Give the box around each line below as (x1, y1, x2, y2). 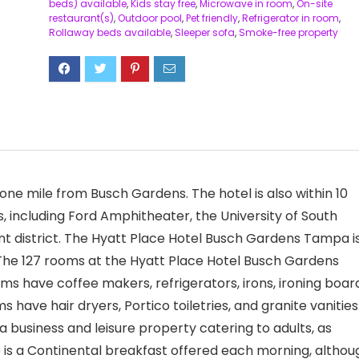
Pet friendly (185, 11, 238, 25)
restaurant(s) (48, 11, 114, 25)
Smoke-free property (238, 26, 338, 39)
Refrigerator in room (241, 11, 339, 25)
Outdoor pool (117, 11, 182, 25)
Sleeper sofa (174, 26, 235, 39)
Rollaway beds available (48, 26, 171, 39)
